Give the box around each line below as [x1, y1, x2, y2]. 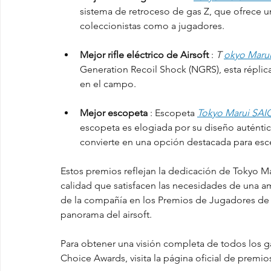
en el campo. [80, 78, 136, 90]
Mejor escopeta [80, 107, 148, 119]
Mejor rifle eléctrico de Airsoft [80, 49, 209, 60]
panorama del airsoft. [60, 209, 152, 220]
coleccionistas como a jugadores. [80, 20, 224, 31]
